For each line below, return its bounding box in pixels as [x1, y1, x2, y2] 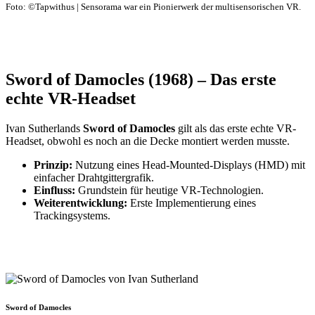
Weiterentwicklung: [34, 197, 127, 210]
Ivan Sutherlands [6, 122, 83, 135]
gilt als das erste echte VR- [175, 122, 296, 135]
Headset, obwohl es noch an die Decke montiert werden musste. [6, 135, 290, 148]
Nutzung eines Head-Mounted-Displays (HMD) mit [72, 159, 305, 172]
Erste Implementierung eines [127, 197, 256, 210]
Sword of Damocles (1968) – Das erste [6, 70, 276, 89]
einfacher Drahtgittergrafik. [34, 172, 154, 184]
